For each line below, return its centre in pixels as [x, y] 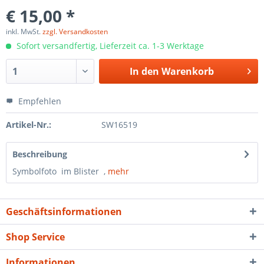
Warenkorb [187, 71]
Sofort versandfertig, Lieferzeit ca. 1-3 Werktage [109, 46]
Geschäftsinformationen [64, 212]
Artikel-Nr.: [29, 125]
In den [144, 71]
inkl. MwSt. [24, 32]
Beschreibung [40, 154]
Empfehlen [39, 101]
